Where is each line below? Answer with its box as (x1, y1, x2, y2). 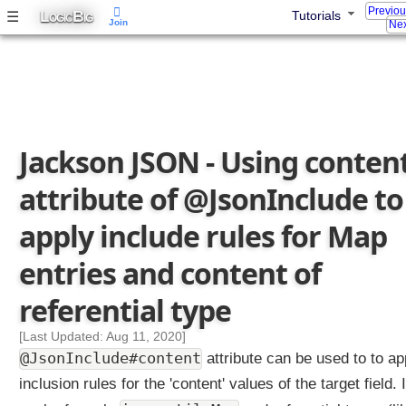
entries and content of (19, 254, 321, 293)
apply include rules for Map (19, 217, 387, 256)
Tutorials (292, 9, 341, 23)
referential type (19, 291, 231, 330)
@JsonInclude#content (20, 349, 201, 367)
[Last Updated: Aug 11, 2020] (19, 329, 186, 343)
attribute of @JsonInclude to (19, 179, 403, 218)
